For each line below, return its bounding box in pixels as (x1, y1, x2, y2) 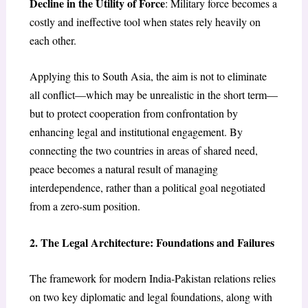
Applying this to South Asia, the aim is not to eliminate (29, 69, 267, 84)
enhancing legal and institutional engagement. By (29, 124, 243, 140)
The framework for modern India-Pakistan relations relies (29, 271, 276, 286)
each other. (29, 32, 76, 47)
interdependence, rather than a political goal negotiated (29, 180, 265, 195)
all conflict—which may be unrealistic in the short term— (29, 87, 278, 102)
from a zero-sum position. (29, 199, 140, 214)
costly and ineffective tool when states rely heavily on (29, 14, 261, 29)
